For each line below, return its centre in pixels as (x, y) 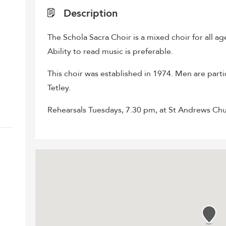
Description (89, 13)
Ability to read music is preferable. (110, 51)
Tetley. (59, 88)
